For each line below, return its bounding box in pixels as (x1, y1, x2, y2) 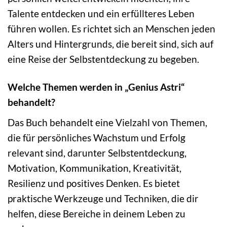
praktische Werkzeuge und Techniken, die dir (8, 192, 199, 204)
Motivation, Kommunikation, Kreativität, (8, 162, 181, 174)
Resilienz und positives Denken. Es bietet (8, 177, 180, 189)
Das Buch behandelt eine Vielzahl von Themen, (8, 116, 207, 128)
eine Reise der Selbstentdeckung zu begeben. (8, 53, 199, 65)
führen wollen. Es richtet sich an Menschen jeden (8, 23, 215, 35)
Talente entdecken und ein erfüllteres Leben (8, 8, 195, 20)
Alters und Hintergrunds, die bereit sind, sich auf (8, 38, 213, 50)
